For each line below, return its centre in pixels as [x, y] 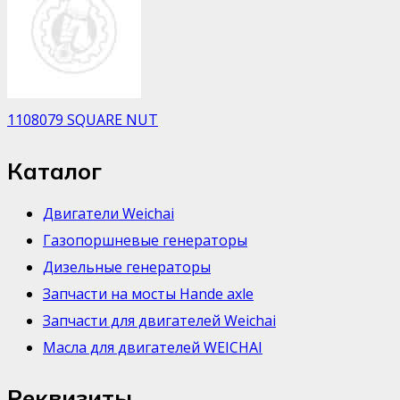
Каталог [54, 170]
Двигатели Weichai [108, 213]
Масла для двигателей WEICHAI [153, 347]
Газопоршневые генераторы [145, 240]
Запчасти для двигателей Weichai [159, 320]
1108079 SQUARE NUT [83, 119]
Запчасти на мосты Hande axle [148, 293]
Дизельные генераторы [127, 267]
